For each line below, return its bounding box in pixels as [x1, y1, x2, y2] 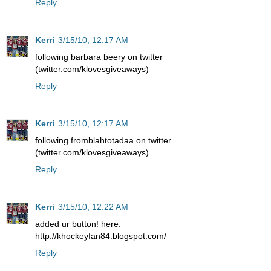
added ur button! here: [35, 218, 121, 229]
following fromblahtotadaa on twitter [35, 135, 171, 145]
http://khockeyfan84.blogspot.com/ [35, 230, 166, 241]
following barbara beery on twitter [35, 51, 163, 62]
